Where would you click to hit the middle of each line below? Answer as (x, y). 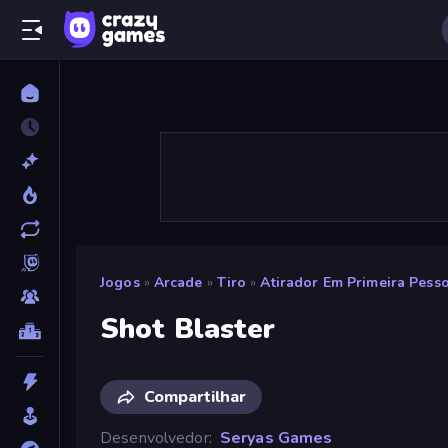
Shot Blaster (188, 328)
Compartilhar (195, 396)
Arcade (178, 282)
